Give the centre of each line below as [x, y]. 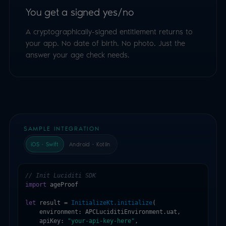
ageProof [62, 184]
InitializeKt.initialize [112, 203]
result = [53, 203]
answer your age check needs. [78, 54]
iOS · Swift [45, 144]
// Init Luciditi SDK [61, 175]
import [36, 184]
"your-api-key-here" [101, 221]
